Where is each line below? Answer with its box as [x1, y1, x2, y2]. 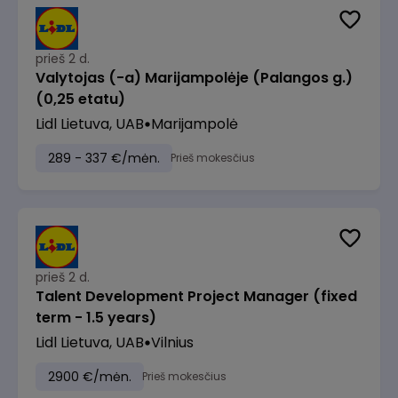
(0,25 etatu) [36, 89, 125, 109]
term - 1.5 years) [36, 307, 156, 328]
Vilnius [151, 332, 194, 353]
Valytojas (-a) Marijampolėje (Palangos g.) [36, 68, 353, 88]
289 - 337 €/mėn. [48, 149, 160, 167]
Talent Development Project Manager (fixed [36, 286, 357, 306]
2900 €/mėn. [48, 368, 131, 386]
